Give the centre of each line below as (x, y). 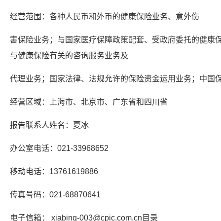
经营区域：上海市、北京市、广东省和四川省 (89, 102)
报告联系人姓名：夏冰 (49, 125)
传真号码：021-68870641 (55, 195)
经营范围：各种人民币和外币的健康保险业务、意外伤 (105, 17)
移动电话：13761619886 (54, 171)
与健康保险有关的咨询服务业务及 (69, 55)
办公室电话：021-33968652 (59, 148)
